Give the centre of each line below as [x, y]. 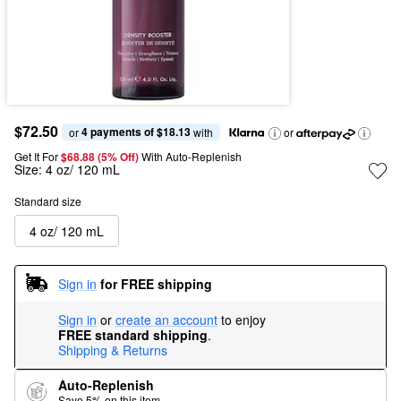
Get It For [36, 156]
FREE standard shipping [133, 335]
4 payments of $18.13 [136, 131]
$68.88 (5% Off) [101, 157]
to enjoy [243, 320]
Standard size [48, 201]
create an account [166, 320]
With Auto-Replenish [192, 156]
